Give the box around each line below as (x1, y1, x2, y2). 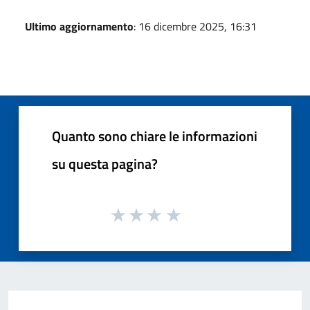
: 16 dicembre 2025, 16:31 (134, 17, 257, 35)
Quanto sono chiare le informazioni (52, 125, 257, 147)
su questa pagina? (52, 152, 158, 174)
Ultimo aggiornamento (25, 17, 134, 35)
